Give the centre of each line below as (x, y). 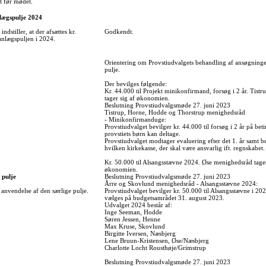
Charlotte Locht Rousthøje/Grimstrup (155, 248)
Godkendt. (119, 32)
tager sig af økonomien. (137, 98)
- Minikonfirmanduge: (135, 120)
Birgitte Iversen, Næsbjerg (140, 234)
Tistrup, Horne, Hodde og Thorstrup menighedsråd (175, 113)
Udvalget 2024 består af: (138, 205)
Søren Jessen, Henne (132, 219)
